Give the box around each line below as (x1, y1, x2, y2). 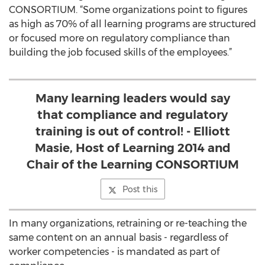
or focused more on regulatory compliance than (9, 33, 230, 44)
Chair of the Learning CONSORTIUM (26, 157, 239, 172)
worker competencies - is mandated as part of (9, 246, 219, 257)
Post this (122, 184, 157, 195)
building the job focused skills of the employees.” (9, 47, 232, 58)
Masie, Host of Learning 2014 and (34, 141, 231, 155)
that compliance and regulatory (37, 108, 228, 122)
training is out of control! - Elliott (35, 124, 230, 138)
